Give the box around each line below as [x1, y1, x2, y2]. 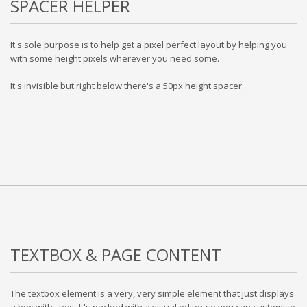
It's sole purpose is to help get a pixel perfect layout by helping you [10, 38, 287, 51]
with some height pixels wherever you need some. [10, 52, 219, 64]
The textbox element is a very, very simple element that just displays [10, 287, 294, 299]
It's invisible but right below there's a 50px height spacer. [10, 79, 244, 92]
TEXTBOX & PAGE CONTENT [10, 243, 221, 266]
